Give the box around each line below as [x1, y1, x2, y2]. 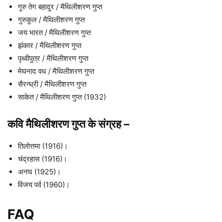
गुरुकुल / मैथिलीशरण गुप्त [18, 15, 85, 25]
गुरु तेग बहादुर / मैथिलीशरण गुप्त [18, 2, 102, 12]
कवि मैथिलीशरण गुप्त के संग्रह [7, 117, 124, 131]
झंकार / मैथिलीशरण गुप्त [18, 41, 81, 51]
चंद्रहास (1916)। [18, 154, 67, 164]
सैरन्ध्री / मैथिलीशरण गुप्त [18, 79, 86, 89]
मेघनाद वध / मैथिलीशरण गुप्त [18, 66, 94, 76]
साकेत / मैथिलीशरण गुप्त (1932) [18, 92, 106, 102]
